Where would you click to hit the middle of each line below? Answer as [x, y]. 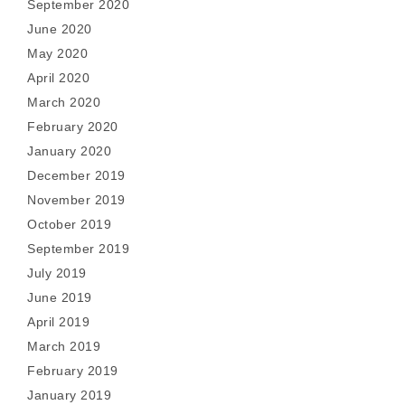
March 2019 [64, 346]
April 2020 [58, 78]
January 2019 [69, 395]
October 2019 [69, 224]
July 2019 [57, 273]
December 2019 [76, 175]
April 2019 [58, 322]
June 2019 [60, 297]
